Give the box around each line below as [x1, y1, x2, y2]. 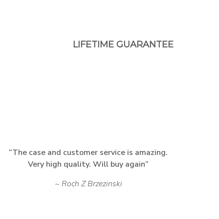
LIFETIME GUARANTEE [73, 39, 174, 50]
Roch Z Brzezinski [61, 178, 122, 189]
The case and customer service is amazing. [12, 147, 168, 158]
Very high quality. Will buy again [28, 158, 146, 170]
